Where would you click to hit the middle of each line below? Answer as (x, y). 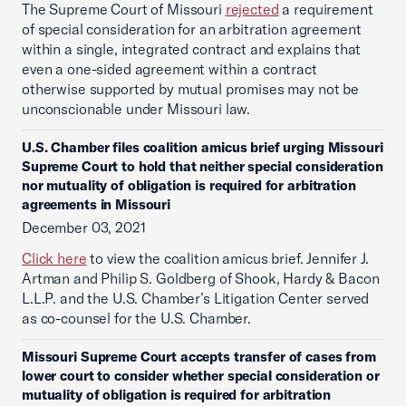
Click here (54, 258)
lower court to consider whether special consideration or (201, 376)
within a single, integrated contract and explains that (192, 49)
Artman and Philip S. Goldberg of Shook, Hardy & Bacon (201, 278)
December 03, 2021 (84, 227)
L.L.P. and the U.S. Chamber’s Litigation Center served (196, 298)
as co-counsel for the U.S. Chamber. (136, 318)
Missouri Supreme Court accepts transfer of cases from (199, 357)
